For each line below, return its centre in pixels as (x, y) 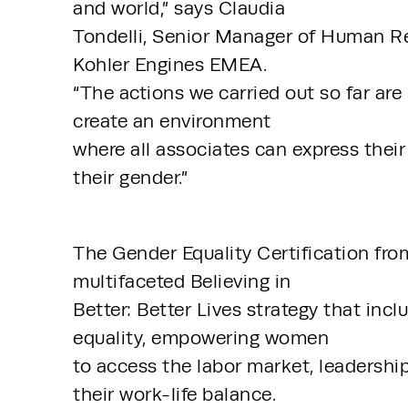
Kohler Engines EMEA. (173, 65)
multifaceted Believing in (184, 281)
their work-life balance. (177, 394)
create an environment (174, 122)
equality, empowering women (204, 337)
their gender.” (130, 178)
